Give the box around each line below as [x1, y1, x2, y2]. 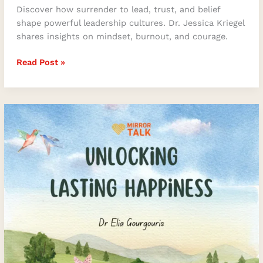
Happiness [15, 131, 59, 142]
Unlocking [15, 104, 58, 115]
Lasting [15, 117, 46, 129]
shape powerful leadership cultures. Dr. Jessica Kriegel [16, 18, 244, 29]
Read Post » [16, 56, 65, 68]
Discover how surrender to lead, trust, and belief [16, 4, 220, 15]
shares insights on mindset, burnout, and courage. [16, 31, 228, 42]
